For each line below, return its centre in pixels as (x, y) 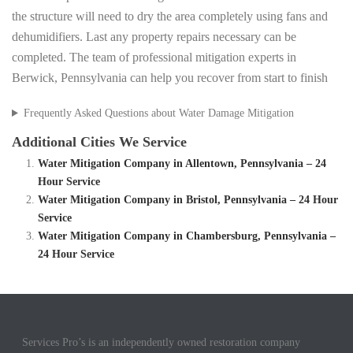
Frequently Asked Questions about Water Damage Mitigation (158, 113)
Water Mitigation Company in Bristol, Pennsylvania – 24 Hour (188, 200)
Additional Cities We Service (99, 142)
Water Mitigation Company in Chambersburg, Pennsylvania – (186, 236)
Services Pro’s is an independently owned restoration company (162, 343)
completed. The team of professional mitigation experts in (154, 58)
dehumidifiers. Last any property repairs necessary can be (154, 37)
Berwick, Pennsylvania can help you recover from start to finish (170, 78)
